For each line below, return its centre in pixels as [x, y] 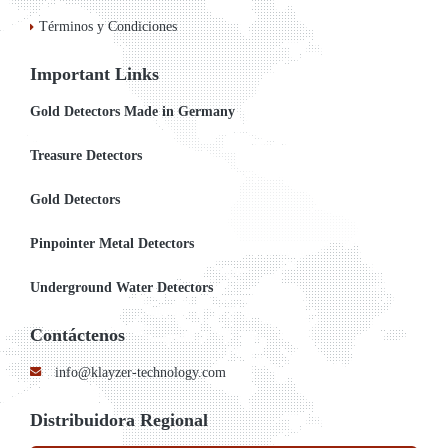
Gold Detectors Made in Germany [132, 111]
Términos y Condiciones [108, 26]
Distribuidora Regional [119, 420]
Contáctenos [77, 335]
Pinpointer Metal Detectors [112, 243]
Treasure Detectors [86, 155]
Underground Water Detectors [121, 287]
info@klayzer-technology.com [140, 372]
